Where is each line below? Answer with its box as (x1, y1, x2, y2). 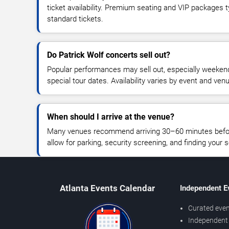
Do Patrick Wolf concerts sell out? (47, 50, 170, 60)
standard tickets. (47, 14, 103, 24)
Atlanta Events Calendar (59, 182, 155, 193)
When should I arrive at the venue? (47, 111, 174, 122)
